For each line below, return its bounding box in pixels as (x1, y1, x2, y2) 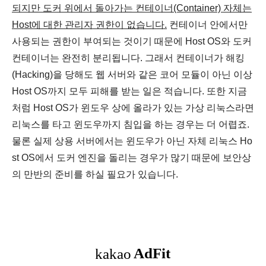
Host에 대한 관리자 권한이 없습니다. (12, 19, 167, 30)
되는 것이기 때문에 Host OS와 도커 (102, 36, 252, 46)
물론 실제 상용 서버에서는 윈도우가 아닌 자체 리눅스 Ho (12, 135, 252, 146)
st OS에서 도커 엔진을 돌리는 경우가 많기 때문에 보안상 (12, 152, 251, 163)
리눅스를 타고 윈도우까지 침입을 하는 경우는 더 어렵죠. (12, 119, 249, 129)
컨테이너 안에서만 (169, 19, 248, 30)
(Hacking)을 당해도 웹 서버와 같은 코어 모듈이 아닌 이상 (12, 69, 252, 80)
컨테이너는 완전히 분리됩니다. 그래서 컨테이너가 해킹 (12, 52, 245, 63)
